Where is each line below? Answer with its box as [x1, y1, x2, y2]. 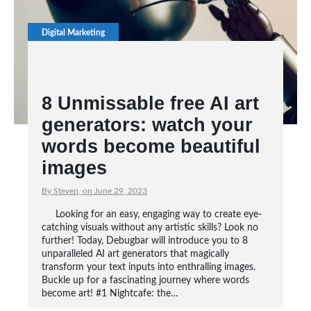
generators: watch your [42, 115, 253, 135]
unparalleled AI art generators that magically [42, 249, 230, 259]
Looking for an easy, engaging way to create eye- [56, 210, 262, 219]
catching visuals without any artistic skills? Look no [42, 223, 259, 233]
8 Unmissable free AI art [42, 93, 260, 114]
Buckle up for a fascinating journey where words [42, 276, 250, 285]
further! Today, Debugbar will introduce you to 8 [42, 236, 249, 246]
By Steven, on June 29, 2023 [42, 187, 148, 195]
